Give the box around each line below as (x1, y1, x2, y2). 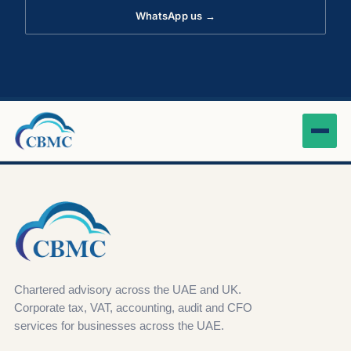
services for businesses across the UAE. (14, 318, 224, 332)
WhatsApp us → (135, 9, 216, 22)
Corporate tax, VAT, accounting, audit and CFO (14, 300, 252, 314)
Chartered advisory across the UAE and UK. (14, 282, 241, 296)
